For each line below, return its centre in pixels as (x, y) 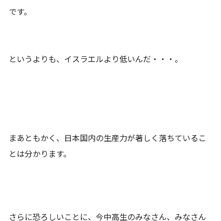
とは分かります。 (40, 153)
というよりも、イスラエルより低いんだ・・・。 (96, 58)
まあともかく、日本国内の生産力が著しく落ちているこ (108, 137)
